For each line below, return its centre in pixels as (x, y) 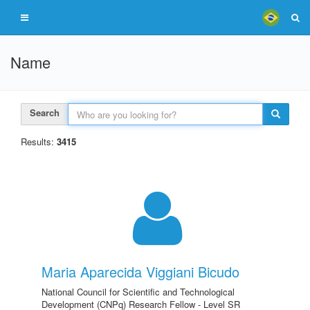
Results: (39, 142)
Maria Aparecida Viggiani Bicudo (140, 272)
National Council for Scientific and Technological (138, 292)
